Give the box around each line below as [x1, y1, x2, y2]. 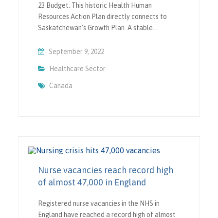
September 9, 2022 [49, 47, 105, 55]
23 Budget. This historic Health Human [38, 1, 152, 9]
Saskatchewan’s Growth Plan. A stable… [38, 23, 158, 32]
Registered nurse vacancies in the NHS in [38, 199, 160, 207]
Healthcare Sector [49, 64, 106, 73]
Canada [49, 81, 73, 90]
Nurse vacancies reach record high [38, 164, 174, 175]
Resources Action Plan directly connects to [38, 12, 167, 20]
